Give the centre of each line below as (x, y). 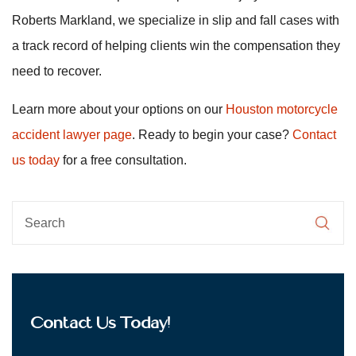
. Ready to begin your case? (212, 135)
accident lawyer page (72, 135)
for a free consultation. (123, 160)
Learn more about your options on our (119, 109)
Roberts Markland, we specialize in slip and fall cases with (176, 20)
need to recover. (57, 71)
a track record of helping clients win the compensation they (176, 46)
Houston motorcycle (282, 109)
